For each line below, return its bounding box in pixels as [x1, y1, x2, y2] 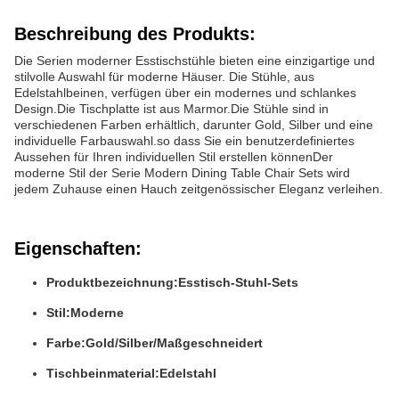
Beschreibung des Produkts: [14, 24, 256, 44]
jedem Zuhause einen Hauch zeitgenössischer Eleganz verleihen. [14, 182, 383, 196]
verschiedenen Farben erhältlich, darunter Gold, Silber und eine [14, 118, 373, 132]
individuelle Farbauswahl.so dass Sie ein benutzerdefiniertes [14, 134, 354, 148]
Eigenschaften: [14, 239, 142, 258]
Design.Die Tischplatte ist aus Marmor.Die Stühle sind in [14, 102, 329, 116]
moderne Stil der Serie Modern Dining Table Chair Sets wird [14, 166, 350, 180]
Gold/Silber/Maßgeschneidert [85, 336, 263, 350]
